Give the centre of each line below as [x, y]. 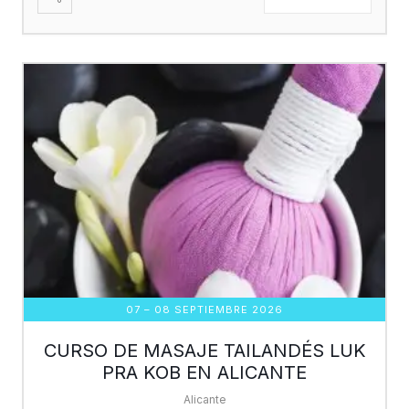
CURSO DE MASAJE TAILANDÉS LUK [204, 350]
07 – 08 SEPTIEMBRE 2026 [204, 309]
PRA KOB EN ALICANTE [204, 372]
